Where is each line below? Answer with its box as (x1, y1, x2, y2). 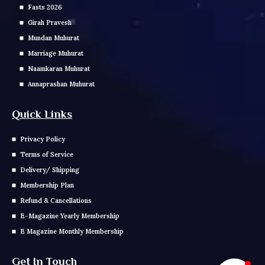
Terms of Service (20, 150, 73, 159)
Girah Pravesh (27, 18, 72, 27)
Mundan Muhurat (27, 33, 79, 42)
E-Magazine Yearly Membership (20, 211, 119, 220)
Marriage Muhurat (27, 49, 83, 57)
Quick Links (12, 107, 72, 120)
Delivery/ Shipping (20, 165, 79, 174)
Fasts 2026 (27, 2, 62, 11)
